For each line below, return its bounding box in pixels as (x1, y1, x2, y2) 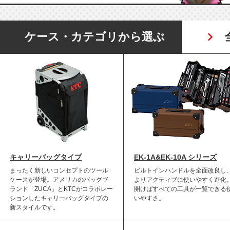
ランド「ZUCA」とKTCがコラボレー (10, 185, 113, 193)
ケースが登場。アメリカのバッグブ (10, 176, 108, 183)
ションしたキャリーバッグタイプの (10, 195, 108, 202)
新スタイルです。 (10, 204, 59, 211)
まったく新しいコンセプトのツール (10, 167, 108, 174)
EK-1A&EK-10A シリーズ (134, 153, 217, 161)
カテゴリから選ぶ (70, 30, 165, 43)
